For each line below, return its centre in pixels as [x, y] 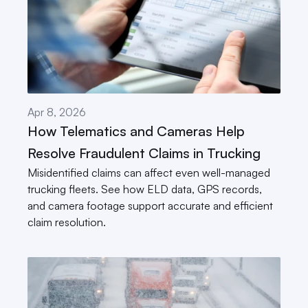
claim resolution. [67, 222]
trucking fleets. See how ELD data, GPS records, [145, 189]
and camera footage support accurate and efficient [150, 206]
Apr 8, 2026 [57, 112]
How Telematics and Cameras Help [136, 131]
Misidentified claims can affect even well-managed [149, 173]
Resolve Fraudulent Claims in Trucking [144, 153]
